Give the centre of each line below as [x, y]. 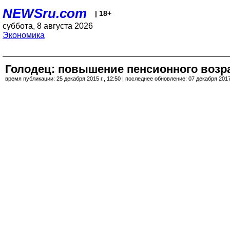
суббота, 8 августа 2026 [48, 26]
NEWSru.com [45, 13]
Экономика [24, 35]
